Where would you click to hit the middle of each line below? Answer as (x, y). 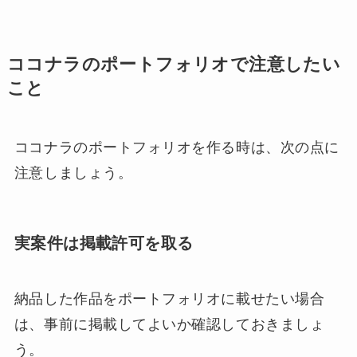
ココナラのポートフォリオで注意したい (174, 65)
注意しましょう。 (73, 173)
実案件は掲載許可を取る (104, 243)
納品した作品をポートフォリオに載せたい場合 (169, 298)
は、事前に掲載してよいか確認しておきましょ (169, 324)
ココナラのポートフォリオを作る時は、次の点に (177, 148)
